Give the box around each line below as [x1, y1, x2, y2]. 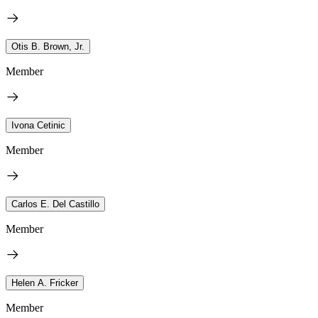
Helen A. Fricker [11, 277, 78, 288]
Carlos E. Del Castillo [11, 198, 99, 209]
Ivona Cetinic [11, 119, 65, 131]
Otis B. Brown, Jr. [11, 40, 84, 52]
